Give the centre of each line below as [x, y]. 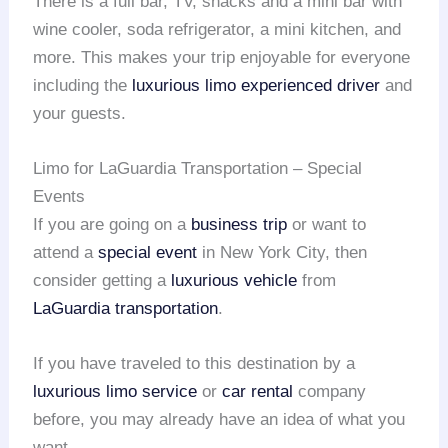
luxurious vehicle [234, 281]
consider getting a [102, 281]
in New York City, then [282, 253]
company [330, 392]
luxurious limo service [115, 392]
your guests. [80, 113]
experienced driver [311, 85]
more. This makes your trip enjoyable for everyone [222, 57]
